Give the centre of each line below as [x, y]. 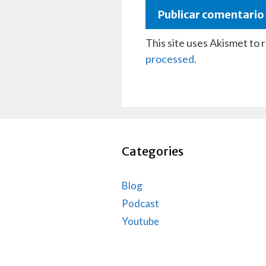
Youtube [140, 221]
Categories [152, 151]
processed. [171, 59]
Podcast [140, 204]
